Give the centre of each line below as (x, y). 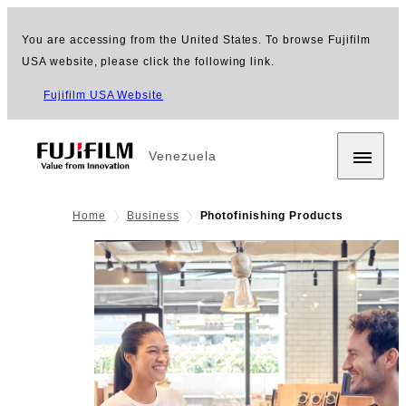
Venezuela (183, 156)
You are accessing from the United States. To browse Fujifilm (196, 40)
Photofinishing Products (271, 216)
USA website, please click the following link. (149, 62)
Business (153, 216)
